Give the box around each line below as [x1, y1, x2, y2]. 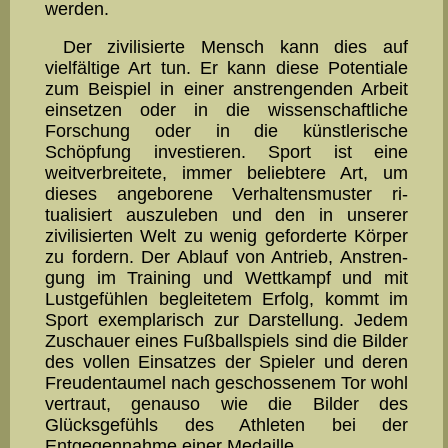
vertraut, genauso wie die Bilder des [45, 394, 408, 415]
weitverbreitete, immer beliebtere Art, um [45, 163, 408, 184]
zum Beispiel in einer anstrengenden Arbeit [45, 79, 408, 100]
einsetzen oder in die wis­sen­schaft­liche [45, 100, 408, 121]
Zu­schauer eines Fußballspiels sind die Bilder [45, 331, 408, 352]
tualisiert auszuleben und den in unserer [45, 205, 408, 226]
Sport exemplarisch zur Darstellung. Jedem [45, 310, 408, 331]
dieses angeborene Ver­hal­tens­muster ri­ [45, 184, 408, 205]
